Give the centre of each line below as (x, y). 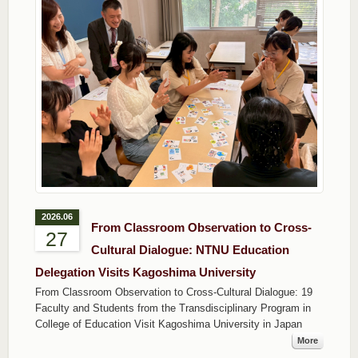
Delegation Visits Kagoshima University (145, 272)
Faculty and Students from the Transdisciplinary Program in (173, 308)
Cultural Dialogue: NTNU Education (190, 250)
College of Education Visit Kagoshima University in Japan (168, 324)
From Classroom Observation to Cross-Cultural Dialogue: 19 (173, 292)
